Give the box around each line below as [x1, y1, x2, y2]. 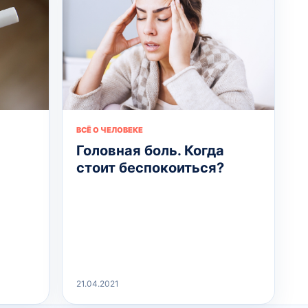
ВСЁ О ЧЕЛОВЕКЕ [76, 124, 143, 135]
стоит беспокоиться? [76, 159, 224, 176]
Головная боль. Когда [76, 142, 224, 159]
